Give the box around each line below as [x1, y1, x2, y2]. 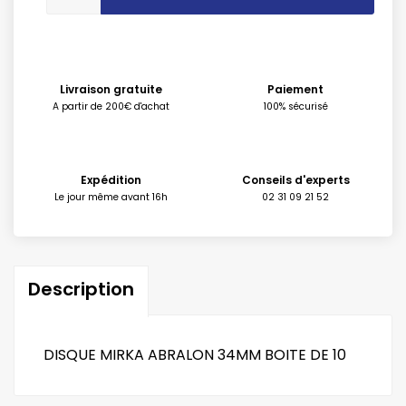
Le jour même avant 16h [53, 190, 168, 204]
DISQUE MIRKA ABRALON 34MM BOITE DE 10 [43, 344, 346, 365]
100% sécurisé [263, 100, 328, 113]
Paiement [267, 82, 324, 97]
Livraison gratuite [59, 82, 162, 97]
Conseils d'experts [241, 172, 350, 188]
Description [28, 276, 134, 302]
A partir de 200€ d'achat [52, 100, 169, 113]
